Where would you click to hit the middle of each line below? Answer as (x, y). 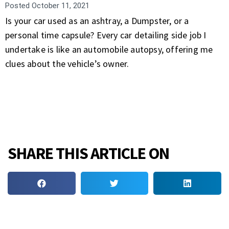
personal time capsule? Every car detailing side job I (106, 35)
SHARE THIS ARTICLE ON (89, 153)
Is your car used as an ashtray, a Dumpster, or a (97, 21)
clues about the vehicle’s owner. (67, 64)
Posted (17, 6)
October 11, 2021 (60, 6)
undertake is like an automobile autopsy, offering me (109, 49)
